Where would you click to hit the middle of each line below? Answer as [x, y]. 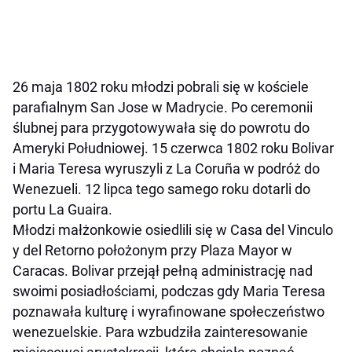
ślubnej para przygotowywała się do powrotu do [161, 127]
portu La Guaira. [62, 209]
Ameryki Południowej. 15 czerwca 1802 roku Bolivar [173, 148]
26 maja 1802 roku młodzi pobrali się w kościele [161, 86]
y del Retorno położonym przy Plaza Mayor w [152, 250]
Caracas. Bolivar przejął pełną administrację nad [163, 270]
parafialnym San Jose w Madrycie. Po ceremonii [163, 107]
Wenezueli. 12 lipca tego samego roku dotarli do [161, 189]
